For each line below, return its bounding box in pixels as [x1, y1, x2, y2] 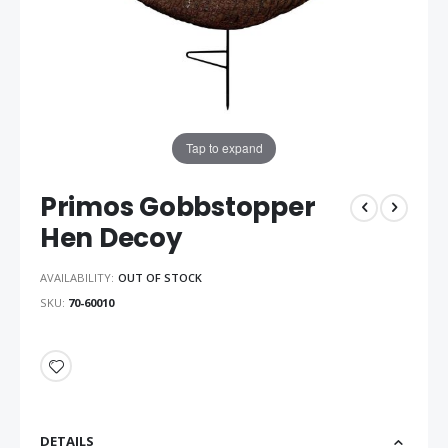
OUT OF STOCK [118, 270, 202, 286]
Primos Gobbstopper [40, 188, 316, 225]
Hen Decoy [40, 219, 182, 256]
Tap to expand [185, 139, 263, 157]
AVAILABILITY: [40, 270, 114, 286]
